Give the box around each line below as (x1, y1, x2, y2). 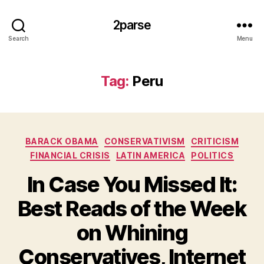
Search (8, 34, 29, 42)
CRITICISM (190, 136, 239, 146)
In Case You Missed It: (27, 171, 237, 197)
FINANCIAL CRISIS (30, 150, 110, 160)
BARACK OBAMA (25, 136, 98, 146)
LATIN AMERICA (115, 150, 186, 160)
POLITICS (191, 150, 234, 160)
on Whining (76, 220, 188, 246)
